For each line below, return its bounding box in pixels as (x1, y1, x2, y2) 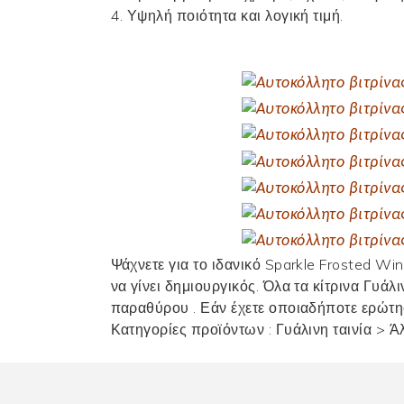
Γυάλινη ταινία (275, 320, 376, 339)
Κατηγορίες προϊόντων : (110, 320, 276, 339)
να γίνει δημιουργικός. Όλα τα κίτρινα (110, 277, 363, 296)
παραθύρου (110, 298, 194, 317)
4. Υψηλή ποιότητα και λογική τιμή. (110, 5, 344, 24)
